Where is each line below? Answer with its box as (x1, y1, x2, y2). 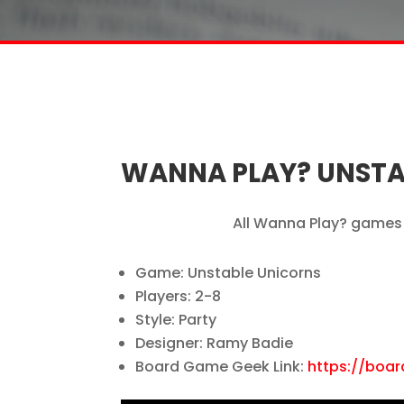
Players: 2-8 (135, 285, 222, 307)
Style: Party (135, 308, 217, 330)
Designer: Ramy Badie (135, 332, 294, 353)
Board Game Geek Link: (135, 355, 308, 377)
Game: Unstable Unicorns (135, 262, 322, 283)
